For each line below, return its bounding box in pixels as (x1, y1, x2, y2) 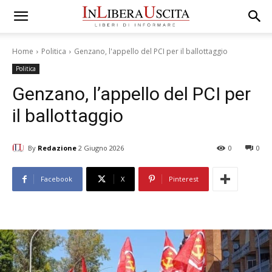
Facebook (41, 174, 72, 184)
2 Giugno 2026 (78, 143, 124, 153)
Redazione (38, 143, 76, 152)
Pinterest (169, 174, 199, 184)
